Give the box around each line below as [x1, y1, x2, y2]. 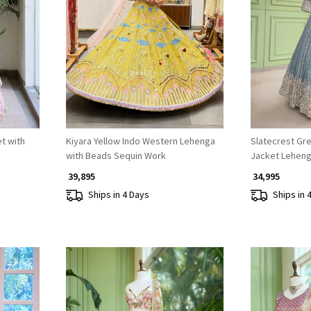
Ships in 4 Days [87, 188, 149, 201]
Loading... [130, 22, 169, 35]
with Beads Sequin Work [65, 149, 166, 162]
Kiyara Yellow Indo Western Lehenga [65, 134, 215, 147]
